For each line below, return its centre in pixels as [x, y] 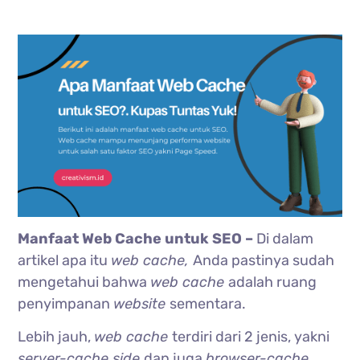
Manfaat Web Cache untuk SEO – [137, 238]
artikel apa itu [65, 260]
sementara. [208, 303]
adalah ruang [273, 282]
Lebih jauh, [56, 336]
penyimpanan [66, 303]
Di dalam [285, 238]
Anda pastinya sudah [264, 260]
